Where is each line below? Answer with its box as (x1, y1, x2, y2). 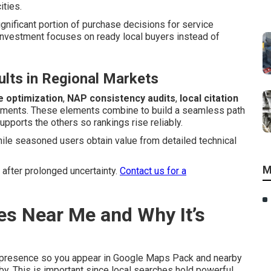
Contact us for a (120, 165, 186, 177)
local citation (180, 93, 238, 104)
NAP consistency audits (67, 93, 175, 104)
